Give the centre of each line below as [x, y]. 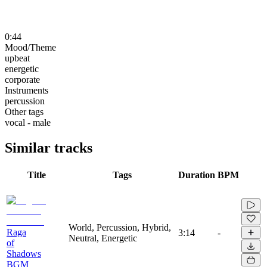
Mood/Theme [30, 47]
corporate [22, 79]
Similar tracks [49, 148]
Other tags [24, 111]
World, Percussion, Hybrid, [120, 227]
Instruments [27, 90]
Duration [197, 175]
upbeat [17, 58]
